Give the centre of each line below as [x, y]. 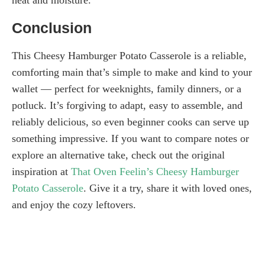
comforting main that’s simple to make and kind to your [132, 72]
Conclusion [52, 28]
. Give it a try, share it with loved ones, [168, 188]
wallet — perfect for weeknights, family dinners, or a [127, 88]
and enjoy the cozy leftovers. [74, 204]
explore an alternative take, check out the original [118, 155]
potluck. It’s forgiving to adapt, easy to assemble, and [127, 105]
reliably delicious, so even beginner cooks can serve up [130, 122]
